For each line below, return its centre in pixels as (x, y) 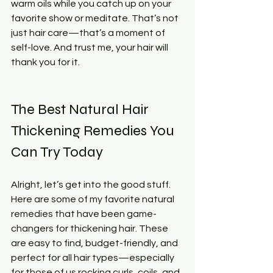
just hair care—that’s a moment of (89, 33)
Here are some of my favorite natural (94, 199)
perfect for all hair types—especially (94, 257)
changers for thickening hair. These (90, 228)
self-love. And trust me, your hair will (90, 47)
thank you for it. (45, 62)
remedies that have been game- (84, 214)
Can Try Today (57, 152)
